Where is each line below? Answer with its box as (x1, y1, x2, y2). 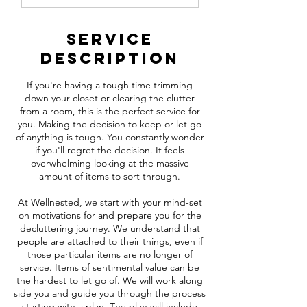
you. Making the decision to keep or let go (18, 118, 201, 130)
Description (40, 49, 180, 68)
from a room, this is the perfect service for (19, 105, 200, 117)
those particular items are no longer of (27, 248, 193, 260)
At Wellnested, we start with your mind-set (17, 196, 202, 208)
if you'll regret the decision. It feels (35, 144, 184, 156)
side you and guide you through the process (14, 287, 206, 299)
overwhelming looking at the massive (30, 157, 189, 169)
